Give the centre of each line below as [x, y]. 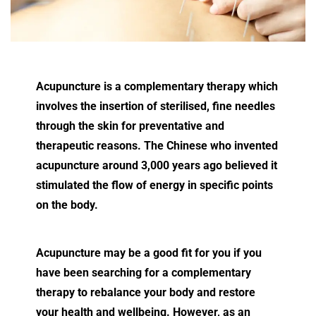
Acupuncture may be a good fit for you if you [149, 253]
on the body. [67, 205]
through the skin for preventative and [130, 126]
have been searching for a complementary [144, 272]
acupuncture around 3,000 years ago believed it [157, 165]
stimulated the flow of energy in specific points [154, 185]
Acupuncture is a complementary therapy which [157, 86]
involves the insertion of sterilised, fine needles [156, 106]
